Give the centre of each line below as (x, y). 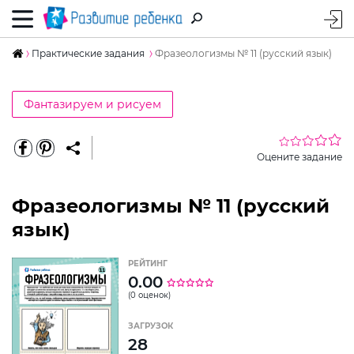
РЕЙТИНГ (148, 263)
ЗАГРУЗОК (151, 326)
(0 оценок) (149, 295)
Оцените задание (299, 156)
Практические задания (88, 53)
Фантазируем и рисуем (92, 104)
